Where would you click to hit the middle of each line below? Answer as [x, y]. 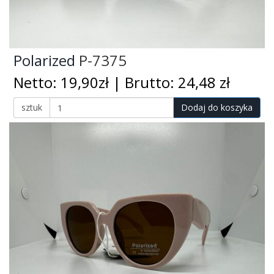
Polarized [44, 61]
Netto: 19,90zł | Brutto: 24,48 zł [122, 83]
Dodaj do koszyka [217, 108]
